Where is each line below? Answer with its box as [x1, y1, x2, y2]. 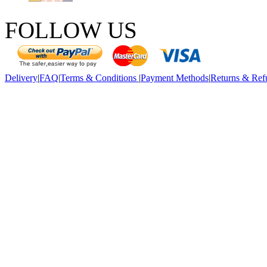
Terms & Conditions [60, 73, 139, 83]
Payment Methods [141, 73, 209, 83]
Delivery [5, 73, 38, 83]
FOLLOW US [5, 17, 137, 43]
